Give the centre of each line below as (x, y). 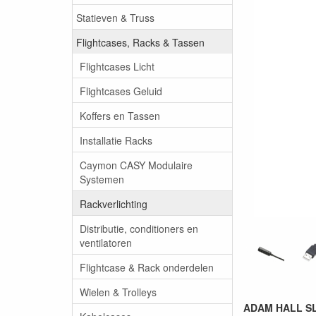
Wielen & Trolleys (118, 292)
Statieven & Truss (115, 17)
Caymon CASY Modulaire (136, 165)
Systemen (102, 179)
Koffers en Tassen (120, 115)
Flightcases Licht (117, 66)
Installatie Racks (116, 140)
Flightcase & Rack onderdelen (147, 267)
